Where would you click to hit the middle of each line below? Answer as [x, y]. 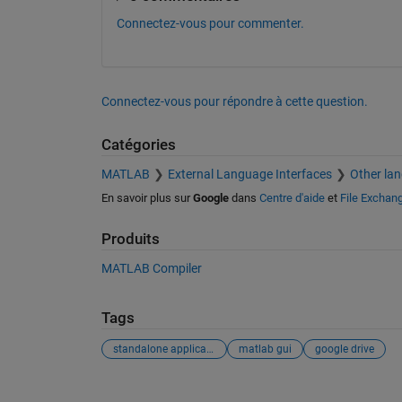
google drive [344, 349]
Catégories [138, 145]
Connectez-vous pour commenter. [210, 23]
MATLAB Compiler [151, 268]
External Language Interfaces [249, 174]
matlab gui [265, 349]
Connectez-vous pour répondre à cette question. [234, 101]
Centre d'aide [292, 197]
